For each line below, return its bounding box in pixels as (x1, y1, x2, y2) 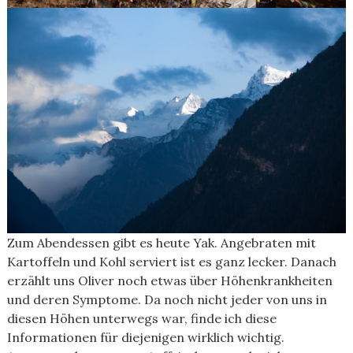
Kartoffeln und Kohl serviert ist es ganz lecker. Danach (6, 254, 336, 269)
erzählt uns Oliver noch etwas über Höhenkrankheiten (6, 273, 333, 288)
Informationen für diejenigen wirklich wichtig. (6, 329, 284, 345)
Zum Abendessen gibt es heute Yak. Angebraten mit (6, 235, 316, 251)
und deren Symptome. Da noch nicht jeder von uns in (6, 292, 327, 307)
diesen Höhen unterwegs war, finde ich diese (6, 310, 277, 326)
